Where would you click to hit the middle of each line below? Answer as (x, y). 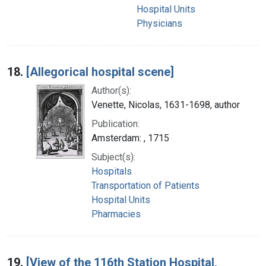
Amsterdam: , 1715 (130, 138)
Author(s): (111, 90)
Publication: (115, 123)
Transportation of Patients (145, 185)
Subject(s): (113, 157)
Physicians (159, 23)
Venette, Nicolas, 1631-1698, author (166, 104)
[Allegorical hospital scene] (100, 72)
